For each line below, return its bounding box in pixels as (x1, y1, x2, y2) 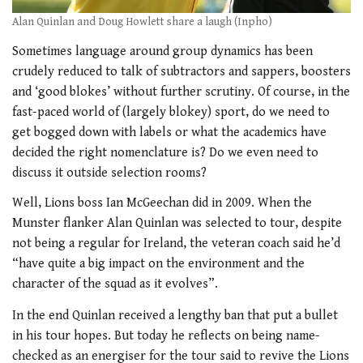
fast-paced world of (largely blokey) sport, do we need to (12, 104, 330, 120)
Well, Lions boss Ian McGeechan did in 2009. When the (12, 195, 312, 211)
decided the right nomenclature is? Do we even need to (12, 144, 318, 160)
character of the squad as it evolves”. (12, 276, 218, 293)
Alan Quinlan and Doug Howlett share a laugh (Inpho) (12, 15, 272, 29)
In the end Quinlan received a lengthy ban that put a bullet (12, 307, 338, 323)
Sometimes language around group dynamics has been (12, 43, 313, 59)
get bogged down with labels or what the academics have (12, 124, 327, 140)
